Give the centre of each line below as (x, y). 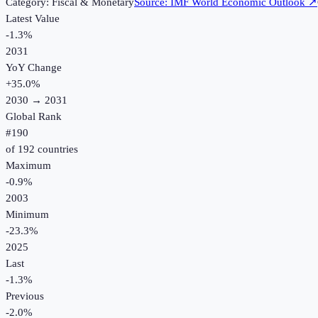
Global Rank (34, 117)
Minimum (27, 215)
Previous (25, 296)
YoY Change (34, 68)
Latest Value (33, 19)
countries (56, 149)
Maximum (28, 166)
